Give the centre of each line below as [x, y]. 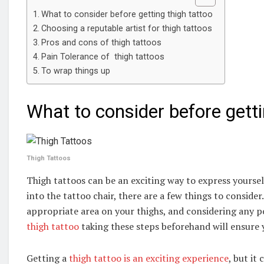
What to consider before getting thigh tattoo [127, 15]
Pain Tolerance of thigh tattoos [103, 57]
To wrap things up [75, 71]
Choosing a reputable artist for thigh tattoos [126, 29]
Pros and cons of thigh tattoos [101, 43]
